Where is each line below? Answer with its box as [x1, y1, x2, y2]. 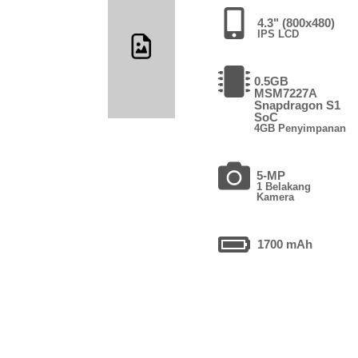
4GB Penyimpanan [254, 121, 347, 134]
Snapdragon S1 [254, 97, 341, 112]
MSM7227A [254, 86, 318, 100]
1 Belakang [257, 180, 312, 193]
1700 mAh [257, 237, 313, 251]
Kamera [257, 190, 295, 203]
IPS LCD [257, 27, 300, 40]
